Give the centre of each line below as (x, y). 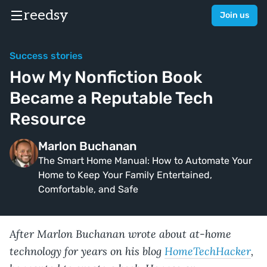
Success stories (46, 56)
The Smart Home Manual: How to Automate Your (145, 161)
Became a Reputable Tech (111, 98)
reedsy (46, 15)
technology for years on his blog (87, 251)
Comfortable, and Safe (88, 189)
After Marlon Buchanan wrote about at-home (120, 234)
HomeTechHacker (208, 251)
